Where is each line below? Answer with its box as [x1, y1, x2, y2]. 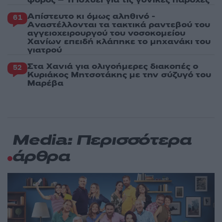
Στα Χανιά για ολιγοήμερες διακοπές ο [27, 60, 198, 72]
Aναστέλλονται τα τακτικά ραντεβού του [27, 19, 210, 30]
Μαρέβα [27, 77, 63, 89]
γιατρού [27, 44, 62, 55]
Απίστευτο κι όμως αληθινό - [27, 10, 155, 22]
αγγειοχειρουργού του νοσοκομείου [27, 27, 185, 39]
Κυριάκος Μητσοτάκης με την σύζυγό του [27, 69, 211, 80]
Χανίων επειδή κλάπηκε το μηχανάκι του [27, 36, 211, 47]
